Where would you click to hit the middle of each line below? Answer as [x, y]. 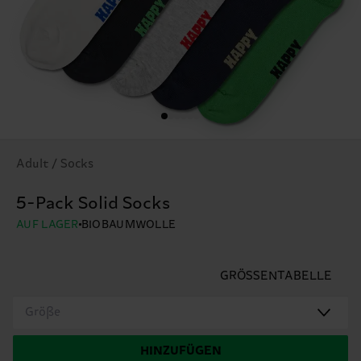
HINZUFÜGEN [180, 351]
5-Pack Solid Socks [93, 203]
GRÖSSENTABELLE [276, 276]
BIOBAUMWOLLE [129, 224]
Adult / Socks [55, 164]
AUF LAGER [48, 224]
